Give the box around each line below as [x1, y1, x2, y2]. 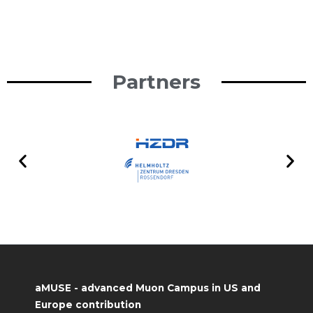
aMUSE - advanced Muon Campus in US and [35, 282, 261, 294]
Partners [112, 70, 201, 94]
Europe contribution [35, 299, 141, 311]
